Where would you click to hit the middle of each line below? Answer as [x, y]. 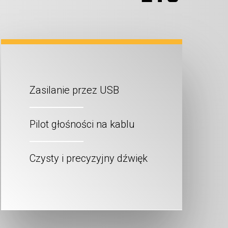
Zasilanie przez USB [74, 90]
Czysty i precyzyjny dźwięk [89, 158]
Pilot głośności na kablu [82, 124]
